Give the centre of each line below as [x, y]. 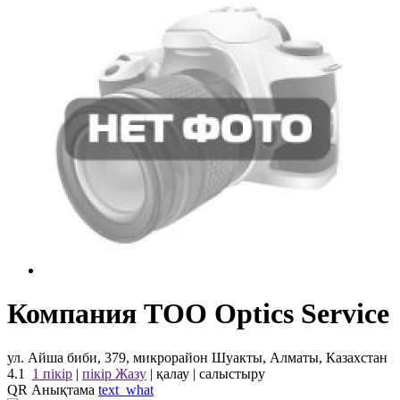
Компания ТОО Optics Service [198, 314]
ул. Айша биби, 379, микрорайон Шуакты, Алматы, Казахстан [197, 357]
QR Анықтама [53, 389]
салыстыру [232, 373]
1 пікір [52, 373]
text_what [126, 389]
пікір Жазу [114, 373]
